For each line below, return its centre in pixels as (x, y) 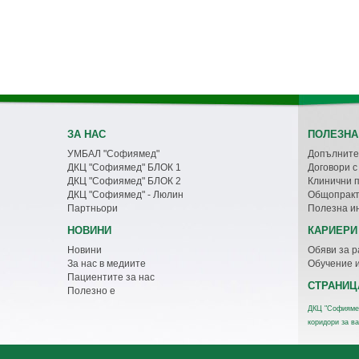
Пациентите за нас (111, 277)
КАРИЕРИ (333, 230)
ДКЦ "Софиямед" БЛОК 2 (124, 181)
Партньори (93, 208)
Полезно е (91, 291)
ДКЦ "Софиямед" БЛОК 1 (124, 167)
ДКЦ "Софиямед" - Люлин (125, 195)
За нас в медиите (107, 264)
